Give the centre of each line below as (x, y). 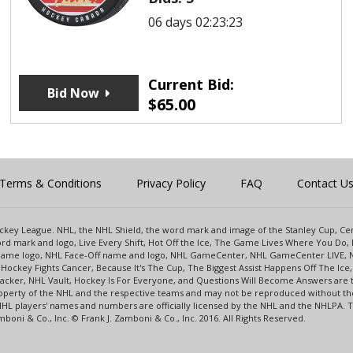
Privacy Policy (171, 183)
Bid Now (73, 93)
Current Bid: (191, 84)
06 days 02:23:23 (195, 22)
